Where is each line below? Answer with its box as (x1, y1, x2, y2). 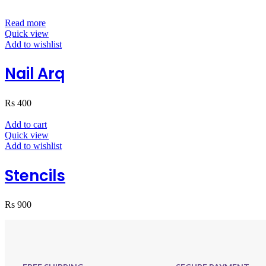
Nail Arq (5, 63, 65, 85)
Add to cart (5, 119, 47, 129)
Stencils (5, 164, 65, 186)
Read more (5, 17, 46, 28)
